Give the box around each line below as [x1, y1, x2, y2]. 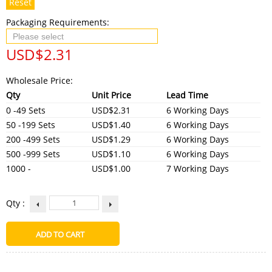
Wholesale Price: [6, 74, 73, 86]
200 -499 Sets [6, 133, 60, 145]
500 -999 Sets [6, 148, 60, 160]
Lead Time [166, 89, 208, 101]
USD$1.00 [92, 162, 131, 174]
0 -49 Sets [6, 104, 46, 116]
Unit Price [92, 89, 131, 101]
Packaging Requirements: [6, 16, 112, 28]
